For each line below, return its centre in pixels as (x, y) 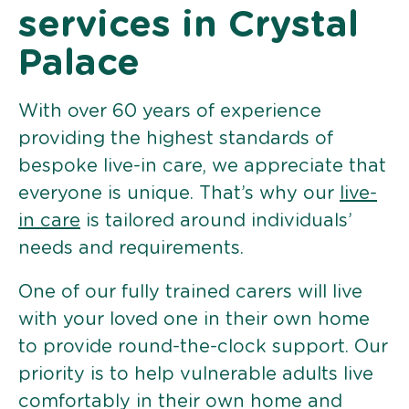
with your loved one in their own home (194, 319)
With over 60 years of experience (170, 111)
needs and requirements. (131, 248)
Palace (79, 63)
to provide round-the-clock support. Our (203, 346)
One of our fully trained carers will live (190, 292)
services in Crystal (189, 25)
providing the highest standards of (176, 138)
